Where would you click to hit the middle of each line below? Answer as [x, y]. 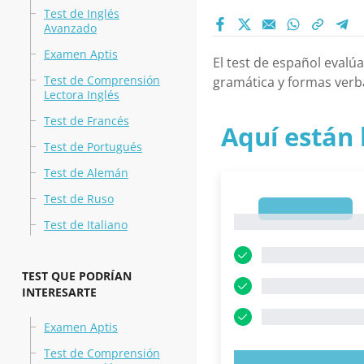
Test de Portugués [93, 147]
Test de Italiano [85, 225]
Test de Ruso [78, 199]
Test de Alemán [86, 173]
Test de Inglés [81, 13]
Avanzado [70, 28]
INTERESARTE [59, 292]
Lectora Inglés [81, 95]
